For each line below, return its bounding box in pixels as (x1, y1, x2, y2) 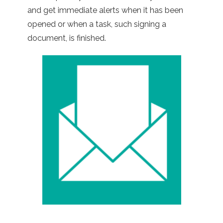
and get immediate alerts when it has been (27, 5, 183, 15)
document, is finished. (27, 33, 106, 43)
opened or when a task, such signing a (27, 19, 166, 29)
